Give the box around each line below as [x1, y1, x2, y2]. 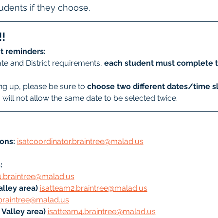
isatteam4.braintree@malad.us [47, 207, 156, 216]
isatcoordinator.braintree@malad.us [17, 137, 144, 146]
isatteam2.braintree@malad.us [39, 183, 147, 193]
